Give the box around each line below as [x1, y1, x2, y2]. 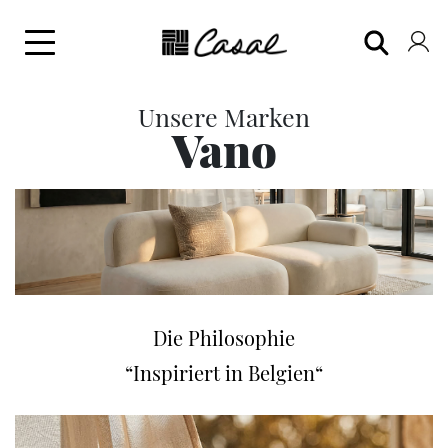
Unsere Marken [138, 99, 310, 133]
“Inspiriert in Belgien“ [125, 358, 323, 386]
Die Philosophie [153, 323, 295, 351]
